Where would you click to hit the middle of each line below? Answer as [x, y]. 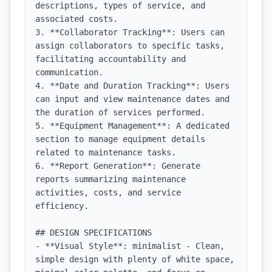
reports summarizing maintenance [110, 179]
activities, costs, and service [108, 192]
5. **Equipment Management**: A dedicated [132, 126]
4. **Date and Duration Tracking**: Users [132, 86]
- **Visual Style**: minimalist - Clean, [130, 246]
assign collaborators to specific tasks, [130, 46]
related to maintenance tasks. [106, 152]
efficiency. [62, 206]
